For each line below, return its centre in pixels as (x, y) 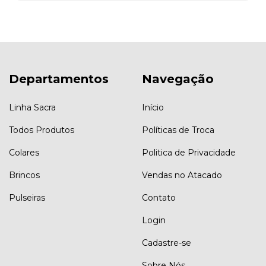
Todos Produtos (42, 130)
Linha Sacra (32, 107)
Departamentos (59, 79)
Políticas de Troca (178, 130)
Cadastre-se (167, 243)
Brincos (24, 175)
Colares (24, 152)
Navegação (178, 79)
